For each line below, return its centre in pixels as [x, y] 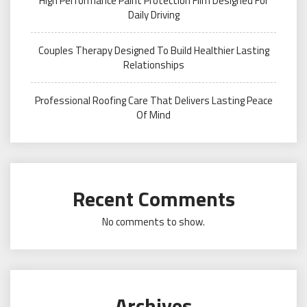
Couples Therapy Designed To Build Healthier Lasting [153, 50]
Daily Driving [153, 15]
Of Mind [153, 115]
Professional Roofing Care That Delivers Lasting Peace [153, 100]
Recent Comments [153, 199]
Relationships [153, 65]
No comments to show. [153, 222]
